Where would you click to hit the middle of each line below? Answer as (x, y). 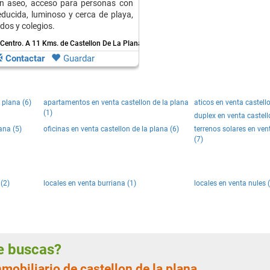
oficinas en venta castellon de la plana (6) (111, 129)
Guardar (79, 58)
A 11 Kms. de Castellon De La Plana (83, 43)
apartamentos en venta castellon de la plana (116, 102)
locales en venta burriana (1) (90, 183)
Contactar (25, 58)
